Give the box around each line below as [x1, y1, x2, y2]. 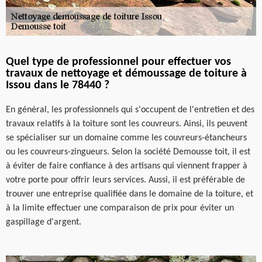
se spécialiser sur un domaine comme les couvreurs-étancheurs [6, 133, 247, 143]
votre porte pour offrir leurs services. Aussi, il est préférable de [6, 175, 245, 185]
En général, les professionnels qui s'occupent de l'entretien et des [6, 105, 254, 115]
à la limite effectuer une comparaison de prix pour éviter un [6, 203, 234, 213]
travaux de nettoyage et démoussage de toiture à [6, 67, 247, 80]
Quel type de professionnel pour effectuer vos [6, 56, 231, 68]
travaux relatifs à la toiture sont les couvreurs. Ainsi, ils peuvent [6, 119, 247, 129]
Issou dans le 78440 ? [6, 79, 109, 91]
